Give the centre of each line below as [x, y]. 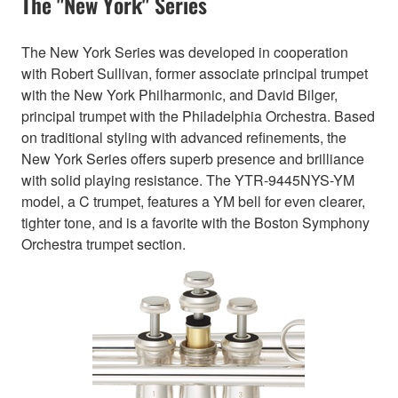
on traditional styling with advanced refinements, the [184, 138]
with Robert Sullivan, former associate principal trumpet [195, 74]
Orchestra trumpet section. [103, 244]
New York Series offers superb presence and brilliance [193, 159]
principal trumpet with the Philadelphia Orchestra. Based [198, 116]
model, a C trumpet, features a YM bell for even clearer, [193, 202]
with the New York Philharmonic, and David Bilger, [179, 95]
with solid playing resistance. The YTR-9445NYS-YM [188, 180]
